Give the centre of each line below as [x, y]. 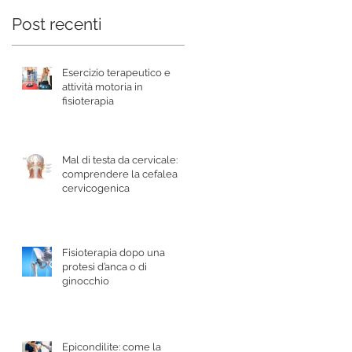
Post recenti [57, 24]
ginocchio [86, 280]
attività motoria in [103, 86]
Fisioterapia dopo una [114, 252]
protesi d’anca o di [104, 266]
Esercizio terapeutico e [116, 72]
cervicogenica [96, 188]
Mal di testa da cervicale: [120, 159]
